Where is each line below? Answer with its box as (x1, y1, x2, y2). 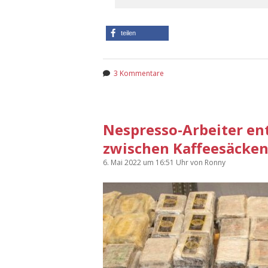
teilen (121, 29, 136, 36)
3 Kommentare (114, 68, 164, 78)
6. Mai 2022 (103, 157, 143, 167)
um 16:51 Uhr (143, 157, 190, 167)
